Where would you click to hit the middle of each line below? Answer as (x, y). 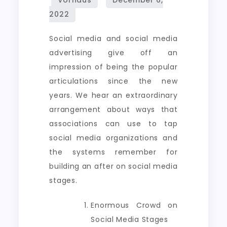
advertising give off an (113, 53)
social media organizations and (113, 138)
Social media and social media (113, 39)
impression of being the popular (113, 67)
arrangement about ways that (113, 109)
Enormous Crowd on (134, 205)
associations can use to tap (113, 124)
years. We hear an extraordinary (113, 95)
